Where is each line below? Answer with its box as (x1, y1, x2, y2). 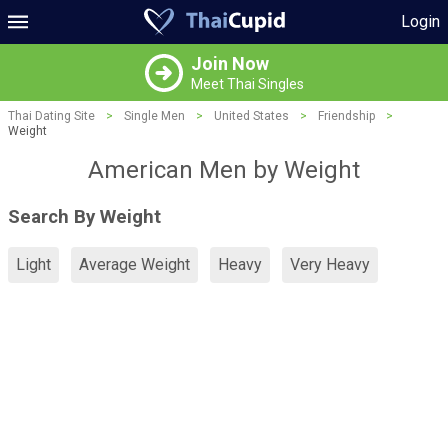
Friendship (318, 109, 375, 123)
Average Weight (79, 255, 190, 275)
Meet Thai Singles (190, 76, 304, 92)
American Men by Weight (88, 156, 360, 184)
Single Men (124, 109, 185, 123)
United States (214, 109, 289, 123)
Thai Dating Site (8, 109, 95, 123)
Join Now (190, 53, 269, 74)
